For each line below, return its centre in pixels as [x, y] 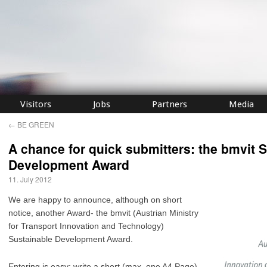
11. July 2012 [30, 179]
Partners [170, 104]
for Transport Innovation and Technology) [86, 226]
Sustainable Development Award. [71, 239]
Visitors [36, 104]
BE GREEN [35, 124]
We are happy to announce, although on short [95, 200]
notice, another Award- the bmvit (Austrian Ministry [103, 213]
